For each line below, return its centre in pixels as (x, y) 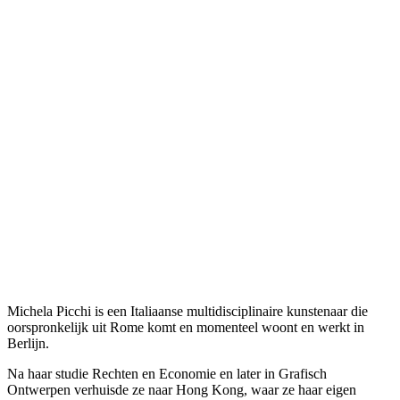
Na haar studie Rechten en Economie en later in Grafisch (167, 373)
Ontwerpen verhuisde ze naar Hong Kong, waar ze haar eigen (182, 389)
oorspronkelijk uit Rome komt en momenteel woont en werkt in (186, 327)
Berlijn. (28, 343)
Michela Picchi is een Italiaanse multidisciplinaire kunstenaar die (187, 311)
